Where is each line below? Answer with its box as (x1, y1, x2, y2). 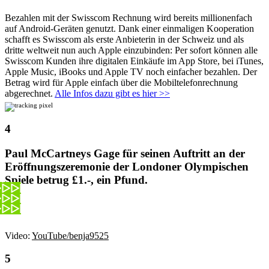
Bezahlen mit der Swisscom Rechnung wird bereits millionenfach (5, 12, 252, 23)
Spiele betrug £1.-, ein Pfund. (5, 173, 148, 186)
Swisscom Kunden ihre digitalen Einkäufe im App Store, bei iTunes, (5, 55, 264, 66)
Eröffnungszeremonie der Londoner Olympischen (5, 160, 249, 173)
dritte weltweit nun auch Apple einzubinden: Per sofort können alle (5, 44, 258, 55)
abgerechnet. (5, 88, 55, 98)
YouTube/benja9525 (32, 230, 109, 241)
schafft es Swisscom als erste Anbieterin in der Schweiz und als (5, 34, 244, 44)
